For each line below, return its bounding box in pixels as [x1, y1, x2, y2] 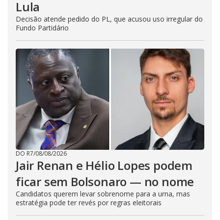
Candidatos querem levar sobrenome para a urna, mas [16, 189, 190, 198]
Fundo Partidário [16, 23, 69, 32]
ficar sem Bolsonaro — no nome [16, 173, 194, 190]
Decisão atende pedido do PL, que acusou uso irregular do [16, 14, 203, 24]
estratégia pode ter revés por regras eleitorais [16, 197, 162, 207]
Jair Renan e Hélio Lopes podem [16, 157, 192, 173]
